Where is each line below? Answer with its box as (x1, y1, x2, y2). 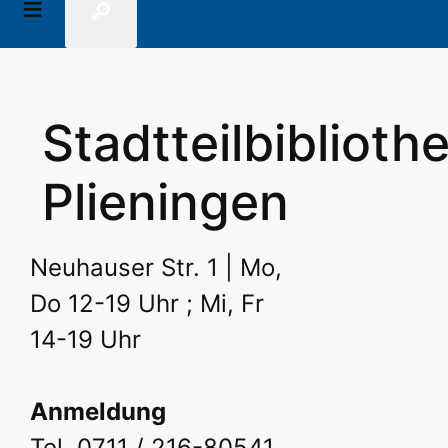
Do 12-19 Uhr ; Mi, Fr (30, 288, 264, 318)
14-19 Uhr (30, 324, 141, 354)
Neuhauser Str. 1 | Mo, (30, 252, 282, 282)
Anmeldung (30, 396, 166, 426)
